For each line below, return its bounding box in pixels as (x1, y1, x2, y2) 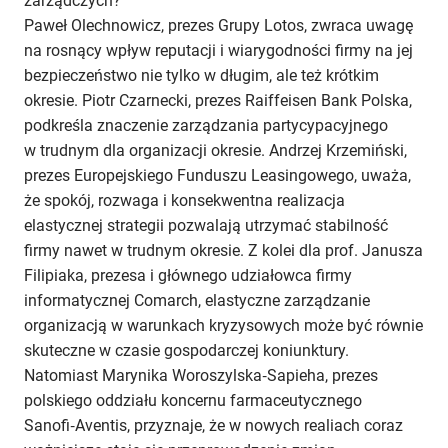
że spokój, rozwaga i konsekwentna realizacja (24, 191, 345, 211)
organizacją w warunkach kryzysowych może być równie (24, 316, 423, 336)
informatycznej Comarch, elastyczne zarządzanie (24, 291, 370, 311)
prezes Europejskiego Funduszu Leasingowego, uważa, (24, 166, 411, 186)
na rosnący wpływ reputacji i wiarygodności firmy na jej (24, 41, 413, 61)
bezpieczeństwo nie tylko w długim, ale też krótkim (24, 66, 379, 86)
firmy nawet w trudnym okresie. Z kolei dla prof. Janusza (24, 241, 423, 261)
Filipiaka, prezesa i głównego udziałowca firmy (24, 266, 352, 286)
